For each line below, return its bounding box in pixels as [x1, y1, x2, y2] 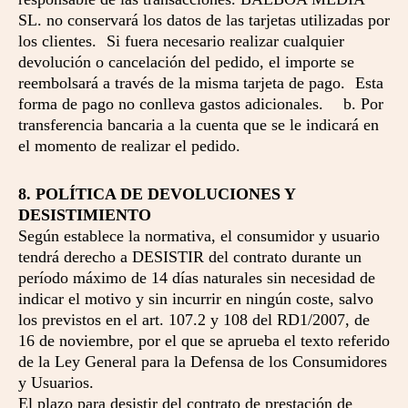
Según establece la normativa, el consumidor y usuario [18, 227, 380, 245]
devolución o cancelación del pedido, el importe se [18, 53, 354, 71]
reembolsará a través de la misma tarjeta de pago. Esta [18, 74, 383, 92]
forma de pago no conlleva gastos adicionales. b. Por [18, 95, 383, 113]
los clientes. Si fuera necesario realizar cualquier [18, 32, 344, 50]
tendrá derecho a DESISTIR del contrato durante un [18, 248, 362, 266]
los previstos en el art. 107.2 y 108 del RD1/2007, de [18, 311, 370, 329]
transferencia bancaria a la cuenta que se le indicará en [18, 116, 379, 134]
